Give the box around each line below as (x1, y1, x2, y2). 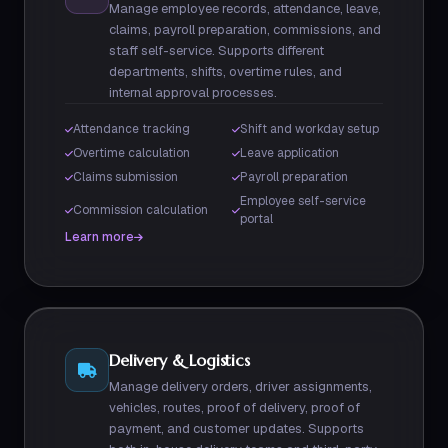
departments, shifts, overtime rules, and (109, 63, 342, 80)
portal (240, 211, 273, 227)
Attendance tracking (73, 121, 190, 137)
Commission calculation (73, 202, 208, 218)
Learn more (65, 229, 134, 245)
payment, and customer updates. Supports (109, 420, 364, 437)
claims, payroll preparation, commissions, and (109, 21, 381, 38)
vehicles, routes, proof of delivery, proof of (109, 399, 360, 416)
